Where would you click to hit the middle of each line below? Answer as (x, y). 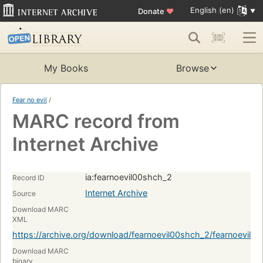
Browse (193, 68)
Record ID (28, 178)
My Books (66, 68)
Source (24, 194)
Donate (152, 11)
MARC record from (96, 122)
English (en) (212, 10)
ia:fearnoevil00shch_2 (129, 177)
